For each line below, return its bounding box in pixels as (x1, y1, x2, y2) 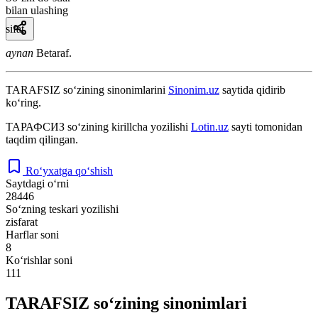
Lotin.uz (191, 120, 229, 133)
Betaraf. (36, 46, 72, 59)
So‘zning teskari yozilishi (6, 202, 119, 215)
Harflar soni (6, 228, 59, 241)
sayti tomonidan (229, 120, 302, 133)
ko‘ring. (6, 96, 41, 109)
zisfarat (6, 215, 38, 228)
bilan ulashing (6, 4, 68, 16)
